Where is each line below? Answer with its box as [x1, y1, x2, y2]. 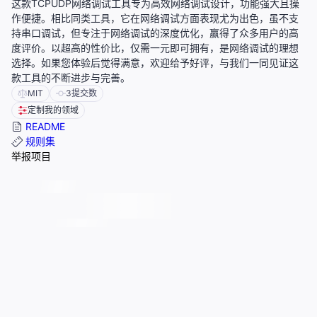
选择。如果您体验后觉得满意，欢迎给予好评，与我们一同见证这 [11, 57, 299, 69]
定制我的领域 [28, 105, 79, 116]
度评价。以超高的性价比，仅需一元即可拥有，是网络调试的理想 [11, 42, 299, 54]
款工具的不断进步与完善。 [11, 71, 130, 84]
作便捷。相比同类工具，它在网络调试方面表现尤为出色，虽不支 [11, 12, 299, 25]
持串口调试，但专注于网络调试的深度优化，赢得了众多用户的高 [11, 27, 299, 40]
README [23, 120, 65, 133]
